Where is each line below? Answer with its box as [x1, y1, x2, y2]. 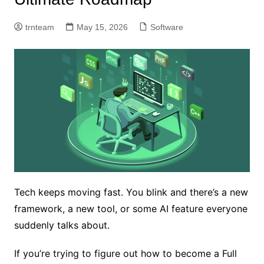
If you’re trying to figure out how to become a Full [14, 247, 237, 260]
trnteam [25, 22, 54, 32]
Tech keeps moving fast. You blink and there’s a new [14, 186, 248, 199]
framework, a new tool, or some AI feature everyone [14, 203, 247, 215]
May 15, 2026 [76, 22, 128, 32]
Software [150, 22, 183, 32]
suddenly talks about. [14, 219, 110, 232]
